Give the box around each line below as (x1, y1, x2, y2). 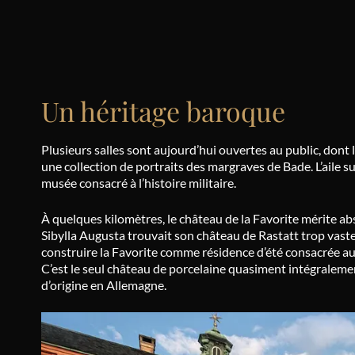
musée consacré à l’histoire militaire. (41, 175, 236, 191)
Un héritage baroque (41, 93, 285, 130)
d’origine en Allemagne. (41, 277, 166, 293)
